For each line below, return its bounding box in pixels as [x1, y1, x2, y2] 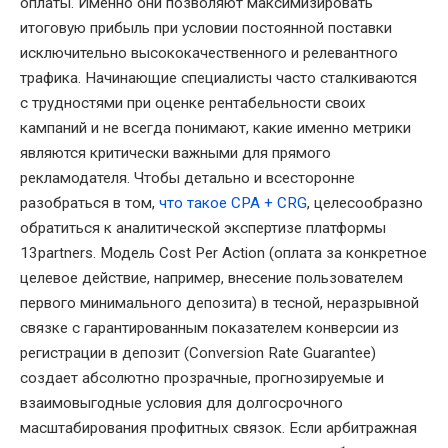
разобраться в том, [20, 194, 159, 213]
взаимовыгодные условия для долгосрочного [20, 394, 343, 413]
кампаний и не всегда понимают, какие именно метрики [20, 119, 411, 138]
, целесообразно [307, 194, 423, 213]
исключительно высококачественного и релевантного [20, 44, 398, 63]
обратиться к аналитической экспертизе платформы [20, 219, 386, 238]
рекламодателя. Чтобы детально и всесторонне [20, 169, 355, 188]
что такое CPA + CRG [159, 194, 307, 213]
